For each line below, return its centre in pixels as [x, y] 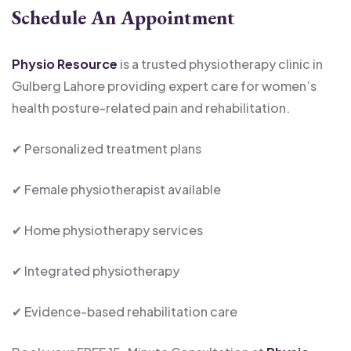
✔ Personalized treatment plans [107, 148]
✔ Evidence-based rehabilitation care [125, 311]
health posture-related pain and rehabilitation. [151, 107]
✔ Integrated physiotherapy [96, 270]
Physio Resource [65, 63]
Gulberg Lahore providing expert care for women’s [164, 85]
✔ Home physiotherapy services [107, 230]
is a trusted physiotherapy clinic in [220, 63]
